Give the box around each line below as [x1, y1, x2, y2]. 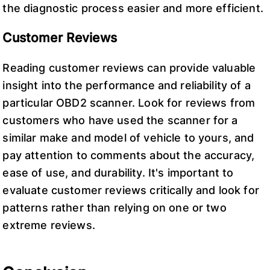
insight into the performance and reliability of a [2, 78, 251, 92]
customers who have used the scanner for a [2, 113, 238, 127]
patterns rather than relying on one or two [2, 201, 227, 214]
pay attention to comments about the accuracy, [2, 148, 255, 162]
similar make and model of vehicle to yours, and [2, 131, 254, 144]
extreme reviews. [2, 218, 95, 231]
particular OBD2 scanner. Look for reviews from [2, 96, 256, 109]
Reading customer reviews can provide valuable [2, 61, 256, 74]
